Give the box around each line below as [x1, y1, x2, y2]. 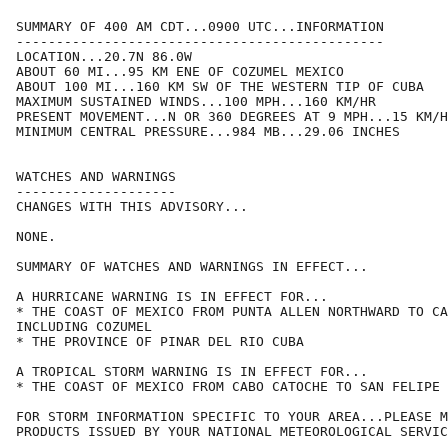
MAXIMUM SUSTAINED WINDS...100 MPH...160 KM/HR [16, 94, 376, 110]
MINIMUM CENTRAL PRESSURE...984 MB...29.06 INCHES [16, 124, 400, 140]
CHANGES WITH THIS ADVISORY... [16, 199, 248, 215]
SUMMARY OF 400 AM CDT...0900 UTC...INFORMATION [16, 19, 384, 35]
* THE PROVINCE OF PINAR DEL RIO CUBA [16, 334, 304, 350]
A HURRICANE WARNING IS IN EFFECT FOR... [16, 289, 328, 305]
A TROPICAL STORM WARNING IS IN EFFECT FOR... [16, 364, 368, 380]
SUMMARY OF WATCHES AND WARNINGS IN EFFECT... [16, 259, 368, 275]
